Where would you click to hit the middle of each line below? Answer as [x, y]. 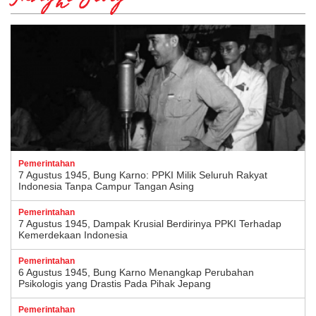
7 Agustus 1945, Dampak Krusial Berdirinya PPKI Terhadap [150, 223]
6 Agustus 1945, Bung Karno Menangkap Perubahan [136, 272]
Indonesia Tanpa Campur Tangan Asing [106, 186]
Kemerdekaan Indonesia [73, 235]
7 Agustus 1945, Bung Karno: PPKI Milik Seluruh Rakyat [143, 175]
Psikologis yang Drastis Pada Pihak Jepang [115, 283]
